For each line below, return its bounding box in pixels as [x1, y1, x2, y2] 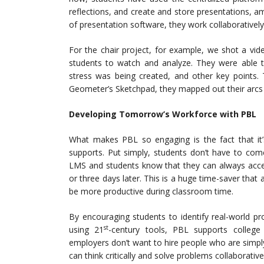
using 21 [69, 224, 104, 235]
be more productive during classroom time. [69, 186, 233, 197]
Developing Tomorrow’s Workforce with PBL [69, 108, 256, 120]
